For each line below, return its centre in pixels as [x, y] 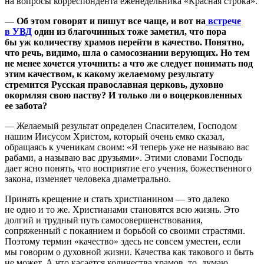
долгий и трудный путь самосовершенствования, [104, 220]
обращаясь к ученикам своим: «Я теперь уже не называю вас [127, 147]
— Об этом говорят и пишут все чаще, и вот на [105, 21]
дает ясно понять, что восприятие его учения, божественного [128, 168]
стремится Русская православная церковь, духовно [114, 84]
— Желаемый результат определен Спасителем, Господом [121, 126]
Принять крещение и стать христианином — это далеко [117, 199]
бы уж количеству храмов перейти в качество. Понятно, [124, 42]
